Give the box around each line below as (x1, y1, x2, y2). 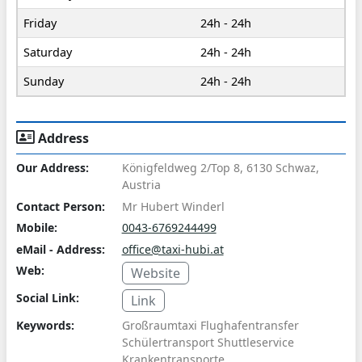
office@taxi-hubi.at (121, 241, 224, 257)
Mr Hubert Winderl (121, 198, 225, 214)
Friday (23, 15, 57, 32)
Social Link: (16, 289, 79, 305)
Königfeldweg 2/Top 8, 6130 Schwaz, (121, 160, 319, 176)
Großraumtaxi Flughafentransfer (121, 317, 299, 333)
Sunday (23, 74, 64, 90)
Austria (121, 177, 161, 193)
